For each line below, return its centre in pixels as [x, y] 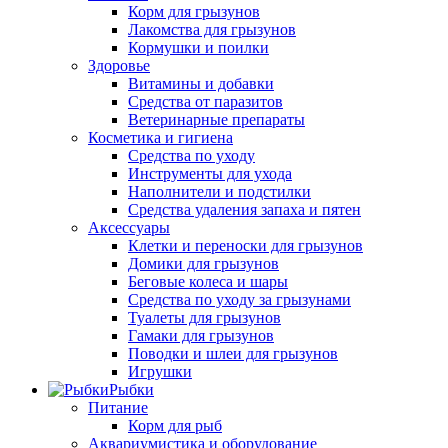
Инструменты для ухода [210, 174]
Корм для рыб [175, 426]
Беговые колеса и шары [208, 282]
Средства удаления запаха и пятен [244, 210]
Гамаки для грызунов [201, 336]
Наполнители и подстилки [219, 192]
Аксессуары [129, 228]
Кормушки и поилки [198, 48]
